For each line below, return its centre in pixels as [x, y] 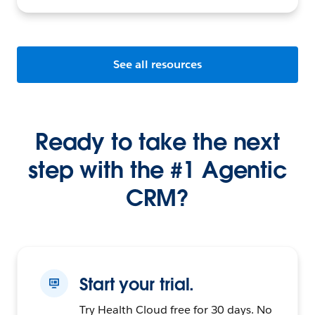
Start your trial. [137, 284]
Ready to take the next [157, 141]
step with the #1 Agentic [157, 169]
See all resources [157, 64]
